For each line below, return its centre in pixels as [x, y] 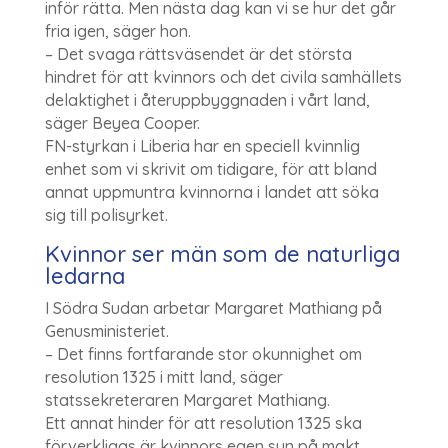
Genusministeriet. [106, 330]
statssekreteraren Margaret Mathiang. [187, 399]
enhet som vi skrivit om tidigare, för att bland [210, 168]
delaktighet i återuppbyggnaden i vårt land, [207, 99]
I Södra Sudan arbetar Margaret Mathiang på [213, 307]
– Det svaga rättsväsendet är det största [198, 53]
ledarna [84, 275]
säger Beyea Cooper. [122, 122]
